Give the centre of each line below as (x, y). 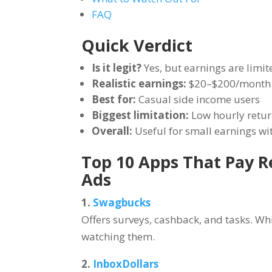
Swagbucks (122, 202)
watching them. (118, 236)
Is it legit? (117, 67)
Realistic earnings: (139, 83)
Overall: (112, 131)
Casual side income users (198, 99)
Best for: (114, 99)
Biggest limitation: (141, 115)
